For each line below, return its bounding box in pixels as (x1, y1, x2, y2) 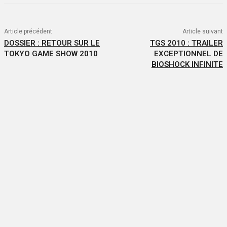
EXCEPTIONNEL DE (154, 49, 223, 59)
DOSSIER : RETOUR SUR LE (4, 39, 100, 48)
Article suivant (182, 28, 223, 35)
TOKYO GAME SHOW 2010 (4, 49, 98, 59)
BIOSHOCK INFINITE (151, 60, 223, 69)
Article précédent (4, 28, 52, 35)
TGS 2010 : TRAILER (149, 39, 223, 48)
